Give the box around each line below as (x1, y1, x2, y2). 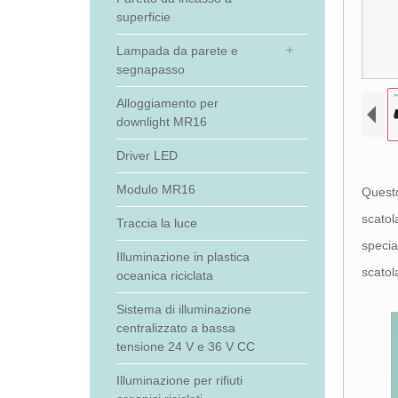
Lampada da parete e (115, 44, 238, 58)
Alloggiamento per (115, 96, 219, 110)
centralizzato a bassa (115, 321, 235, 335)
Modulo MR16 (115, 182, 195, 196)
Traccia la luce (115, 216, 197, 230)
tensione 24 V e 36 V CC (115, 339, 255, 354)
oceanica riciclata (115, 268, 213, 283)
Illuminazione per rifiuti (115, 373, 243, 387)
